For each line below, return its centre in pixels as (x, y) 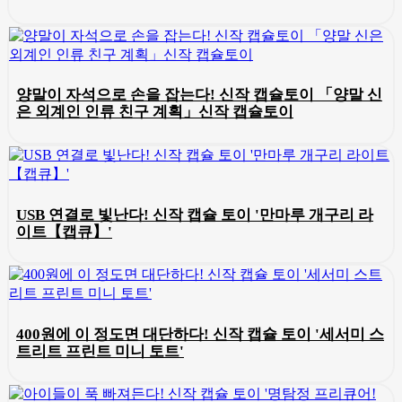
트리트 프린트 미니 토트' (100, 351)
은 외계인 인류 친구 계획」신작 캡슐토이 (155, 112)
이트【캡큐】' (64, 232)
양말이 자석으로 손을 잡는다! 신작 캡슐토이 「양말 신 (199, 95)
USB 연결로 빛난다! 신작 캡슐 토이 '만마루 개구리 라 (195, 214)
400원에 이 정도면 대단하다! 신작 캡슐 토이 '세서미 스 (200, 334)
